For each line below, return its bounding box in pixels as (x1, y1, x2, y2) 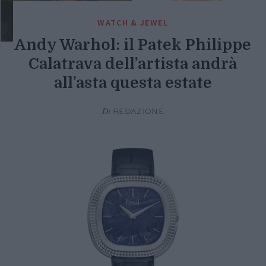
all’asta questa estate (53, 74, 212, 91)
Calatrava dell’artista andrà (28, 55, 237, 72)
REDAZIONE (110, 107, 164, 116)
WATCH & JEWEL (97, 17, 169, 28)
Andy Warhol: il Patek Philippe (14, 36, 252, 53)
